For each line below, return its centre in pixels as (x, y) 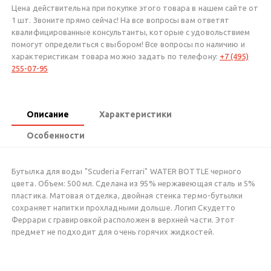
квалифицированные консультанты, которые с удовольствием (131, 32)
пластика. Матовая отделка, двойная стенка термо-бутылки (127, 195)
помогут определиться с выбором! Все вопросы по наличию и (128, 44)
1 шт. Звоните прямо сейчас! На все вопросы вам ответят (121, 20)
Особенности (56, 135)
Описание (48, 114)
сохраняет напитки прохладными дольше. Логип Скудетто (124, 207)
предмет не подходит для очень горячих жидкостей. (113, 231)
